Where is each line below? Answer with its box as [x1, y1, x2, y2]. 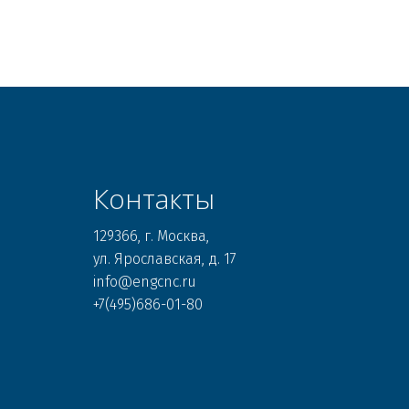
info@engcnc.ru [93, 273, 200, 291]
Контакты [93, 180, 215, 218]
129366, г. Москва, [92, 227, 213, 246]
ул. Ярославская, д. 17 [93, 250, 240, 268]
